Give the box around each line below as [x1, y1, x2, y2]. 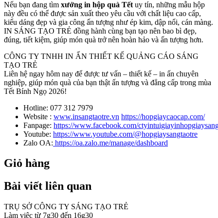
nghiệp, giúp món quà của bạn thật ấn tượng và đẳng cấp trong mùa [4, 78, 211, 87]
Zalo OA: [23, 138, 53, 147]
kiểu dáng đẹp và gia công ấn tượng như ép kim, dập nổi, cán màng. [4, 18, 213, 26]
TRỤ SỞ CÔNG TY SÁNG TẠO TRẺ [4, 202, 128, 211]
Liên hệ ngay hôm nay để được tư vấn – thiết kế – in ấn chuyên [4, 69, 199, 78]
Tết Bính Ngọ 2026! [4, 87, 67, 95]
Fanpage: [23, 121, 54, 129]
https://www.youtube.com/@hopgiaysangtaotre [53, 129, 198, 138]
